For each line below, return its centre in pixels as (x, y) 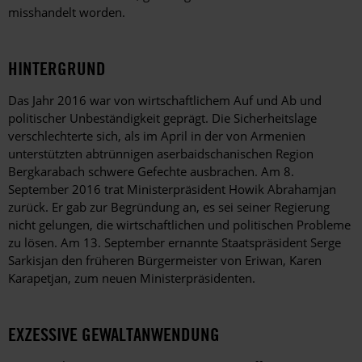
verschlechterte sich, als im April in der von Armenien (157, 135)
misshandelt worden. (67, 12)
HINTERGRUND (57, 68)
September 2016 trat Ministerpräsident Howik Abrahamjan (172, 189)
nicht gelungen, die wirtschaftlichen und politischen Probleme (179, 224)
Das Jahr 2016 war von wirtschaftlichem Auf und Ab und (165, 100)
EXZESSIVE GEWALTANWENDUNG (114, 334)
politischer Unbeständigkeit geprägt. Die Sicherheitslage (162, 118)
